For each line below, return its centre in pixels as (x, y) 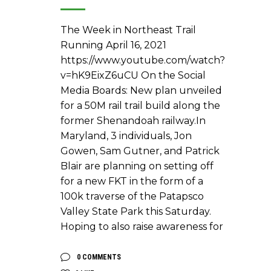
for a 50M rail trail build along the (140, 106)
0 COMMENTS (98, 257)
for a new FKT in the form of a (132, 181)
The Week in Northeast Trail (128, 30)
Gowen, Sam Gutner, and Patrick (140, 151)
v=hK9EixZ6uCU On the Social (133, 76)
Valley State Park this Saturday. (136, 212)
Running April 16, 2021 (113, 45)
